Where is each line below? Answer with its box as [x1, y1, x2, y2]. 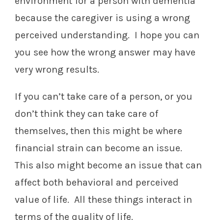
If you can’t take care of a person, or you [15, 91, 192, 103]
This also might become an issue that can [15, 160, 202, 171]
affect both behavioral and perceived [15, 177, 179, 189]
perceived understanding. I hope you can [15, 29, 199, 41]
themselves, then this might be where [15, 125, 182, 137]
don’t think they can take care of [15, 108, 158, 120]
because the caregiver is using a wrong [15, 12, 190, 24]
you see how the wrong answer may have [15, 47, 195, 58]
